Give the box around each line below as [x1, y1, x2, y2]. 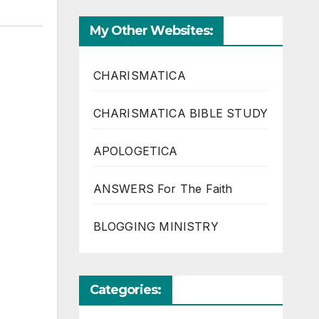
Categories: [89, 282, 162, 298]
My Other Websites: [89, 23, 214, 39]
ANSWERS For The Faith [93, 182, 233, 197]
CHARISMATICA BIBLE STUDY [93, 106, 268, 121]
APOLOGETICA [93, 144, 178, 159]
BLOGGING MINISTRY [93, 219, 219, 234]
